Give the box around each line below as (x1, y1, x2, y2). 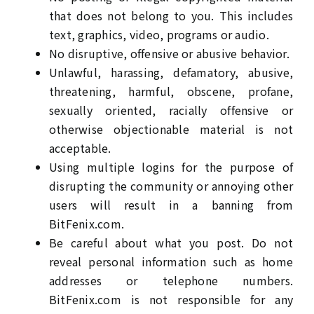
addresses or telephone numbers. (48, 272, 294, 289)
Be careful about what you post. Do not (48, 234, 294, 251)
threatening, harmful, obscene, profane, (48, 83, 294, 100)
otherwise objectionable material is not (48, 121, 294, 137)
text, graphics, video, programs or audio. (48, 26, 269, 43)
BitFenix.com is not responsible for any (48, 291, 294, 308)
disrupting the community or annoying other (48, 177, 294, 194)
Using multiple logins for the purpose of (48, 158, 294, 175)
